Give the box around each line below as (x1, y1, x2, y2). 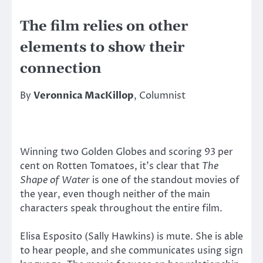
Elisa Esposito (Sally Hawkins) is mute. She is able (20, 230, 243, 244)
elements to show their (20, 38, 184, 56)
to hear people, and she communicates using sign (20, 244, 243, 258)
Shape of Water (20, 173, 92, 187)
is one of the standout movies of (92, 173, 240, 187)
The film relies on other (20, 17, 188, 35)
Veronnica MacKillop (33, 89, 134, 102)
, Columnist (134, 89, 186, 102)
